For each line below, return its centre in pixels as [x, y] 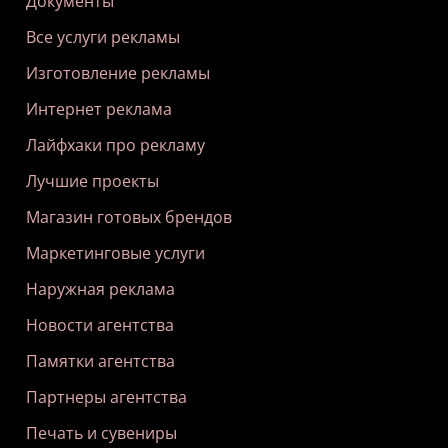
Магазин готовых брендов [129, 217]
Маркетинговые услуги [115, 253]
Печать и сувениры [101, 433]
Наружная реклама [100, 289]
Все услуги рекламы [103, 37]
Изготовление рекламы [118, 73]
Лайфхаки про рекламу [115, 145]
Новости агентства [100, 325]
